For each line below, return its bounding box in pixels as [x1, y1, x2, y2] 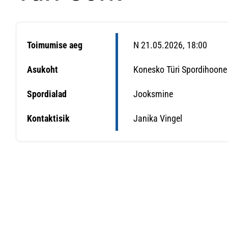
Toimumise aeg [27, 40, 82, 50]
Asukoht [27, 64, 58, 75]
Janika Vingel [133, 113, 183, 124]
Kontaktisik [27, 113, 70, 124]
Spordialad [27, 89, 67, 99]
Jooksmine [133, 89, 174, 99]
